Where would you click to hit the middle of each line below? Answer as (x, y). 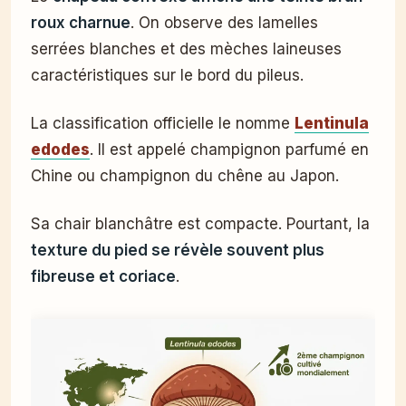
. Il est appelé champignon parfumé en (229, 150)
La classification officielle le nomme (163, 124)
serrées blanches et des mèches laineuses (186, 49)
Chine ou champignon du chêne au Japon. (185, 176)
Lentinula (332, 124)
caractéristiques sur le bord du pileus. (167, 76)
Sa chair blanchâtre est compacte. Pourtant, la (200, 224)
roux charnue (81, 23)
